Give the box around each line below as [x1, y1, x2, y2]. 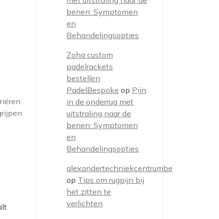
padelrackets [66, 62, 113, 71]
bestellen [66, 73, 100, 83]
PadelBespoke [66, 85, 119, 95]
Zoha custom [66, 50, 113, 60]
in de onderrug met [66, 97, 133, 107]
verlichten [66, 198, 103, 208]
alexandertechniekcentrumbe [66, 163, 173, 173]
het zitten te [66, 187, 111, 197]
